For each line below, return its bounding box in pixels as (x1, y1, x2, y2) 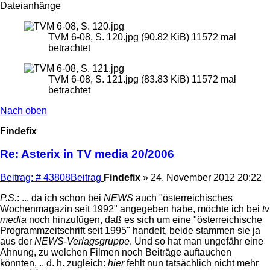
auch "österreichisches (133, 192, 233, 203)
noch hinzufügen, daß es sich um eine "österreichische (27, 214, 262, 225)
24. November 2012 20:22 (151, 172, 262, 183)
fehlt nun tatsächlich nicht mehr (124, 257, 259, 268)
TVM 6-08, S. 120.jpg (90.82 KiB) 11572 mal (48, 31, 236, 42)
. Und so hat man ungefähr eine (130, 236, 263, 246)
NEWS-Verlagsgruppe (34, 236, 130, 246)
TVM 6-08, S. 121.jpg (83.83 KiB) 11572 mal (48, 74, 236, 84)
